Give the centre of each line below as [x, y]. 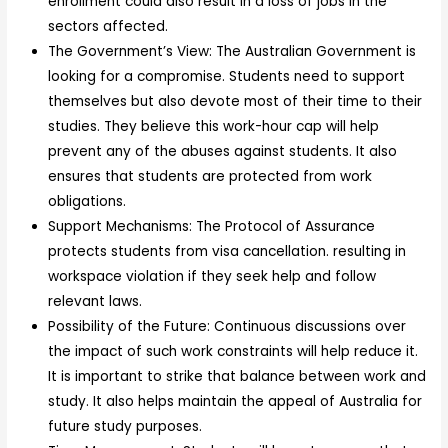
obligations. [87, 202]
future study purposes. [125, 427]
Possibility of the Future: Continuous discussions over [227, 327]
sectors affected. [108, 27]
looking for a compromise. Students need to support [227, 77]
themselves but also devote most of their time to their [235, 102]
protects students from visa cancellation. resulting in [227, 252]
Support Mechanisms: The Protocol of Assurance [212, 227]
